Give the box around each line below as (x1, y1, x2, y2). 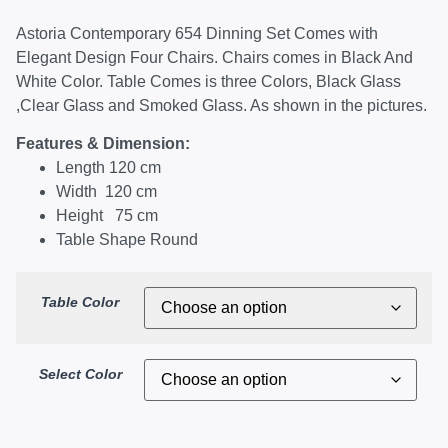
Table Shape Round (56, 231, 198, 248)
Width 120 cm (56, 183, 157, 200)
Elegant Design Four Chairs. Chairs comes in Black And (16, 48, 413, 66)
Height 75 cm (56, 207, 158, 224)
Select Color (38, 365, 122, 382)
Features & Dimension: (16, 135, 190, 152)
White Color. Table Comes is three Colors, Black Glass (16, 72, 401, 90)
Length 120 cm (56, 159, 161, 176)
